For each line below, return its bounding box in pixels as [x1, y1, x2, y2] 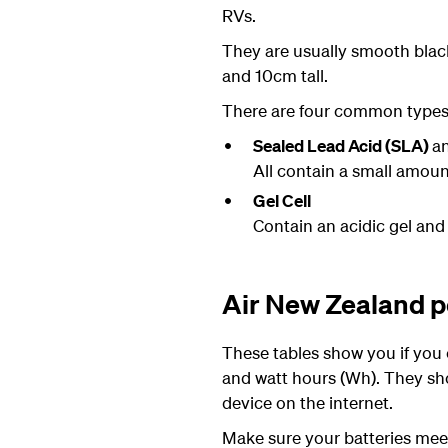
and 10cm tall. [222, 65, 328, 86]
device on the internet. [222, 392, 393, 413]
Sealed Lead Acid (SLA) [252, 135, 432, 156]
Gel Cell [252, 190, 311, 211]
